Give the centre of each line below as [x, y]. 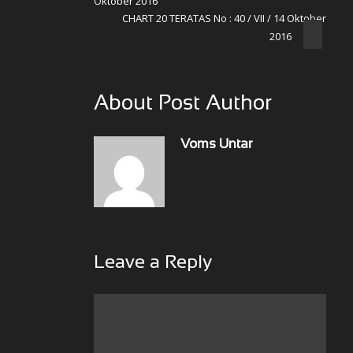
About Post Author [183, 104]
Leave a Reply [153, 263]
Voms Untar [216, 145]
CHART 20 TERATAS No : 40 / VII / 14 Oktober [224, 18]
